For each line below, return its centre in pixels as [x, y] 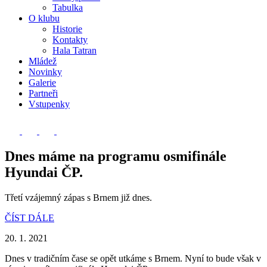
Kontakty [70, 40]
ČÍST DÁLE [30, 218]
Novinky [45, 72]
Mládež [43, 61]
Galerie [42, 83]
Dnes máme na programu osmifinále [116, 156]
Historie [67, 29]
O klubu [44, 18]
